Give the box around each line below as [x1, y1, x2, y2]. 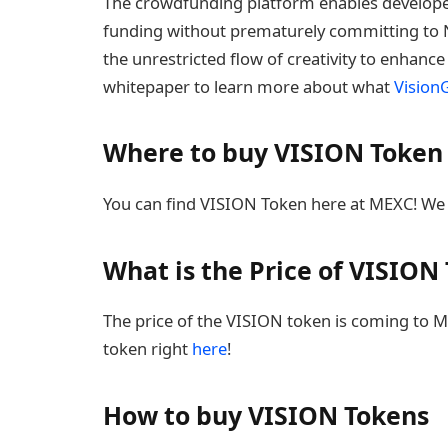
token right [103, 337, 192, 361]
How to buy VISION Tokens [103, 398, 429, 433]
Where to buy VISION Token [103, 135, 443, 170]
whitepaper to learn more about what [103, 74, 394, 98]
